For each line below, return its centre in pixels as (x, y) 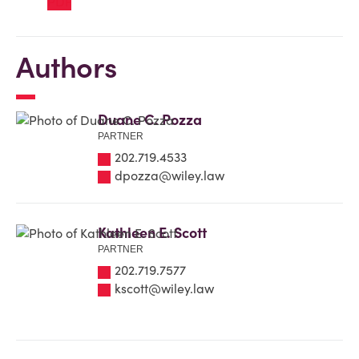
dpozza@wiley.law (169, 175)
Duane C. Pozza (150, 120)
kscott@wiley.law (164, 288)
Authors (67, 67)
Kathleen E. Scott (152, 233)
